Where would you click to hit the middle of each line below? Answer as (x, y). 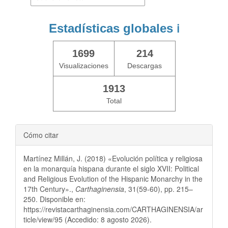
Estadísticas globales (112, 28)
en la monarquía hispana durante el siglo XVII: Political (111, 168)
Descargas (145, 65)
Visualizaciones (83, 65)
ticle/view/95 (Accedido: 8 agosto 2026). (88, 219)
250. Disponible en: (54, 199)
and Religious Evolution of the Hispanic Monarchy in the (113, 178)
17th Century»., (49, 189)
